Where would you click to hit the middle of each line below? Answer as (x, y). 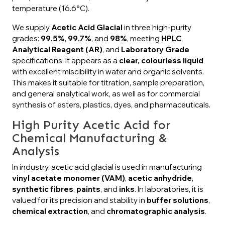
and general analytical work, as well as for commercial (106, 93)
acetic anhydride (160, 178)
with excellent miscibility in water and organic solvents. (108, 71)
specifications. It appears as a (66, 60)
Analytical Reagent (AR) (57, 49)
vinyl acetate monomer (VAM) (69, 178)
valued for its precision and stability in (79, 200)
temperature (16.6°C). (51, 8)
